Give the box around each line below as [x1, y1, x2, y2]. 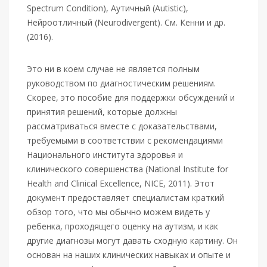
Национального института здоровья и [27, 149, 183, 160]
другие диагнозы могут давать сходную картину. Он [27, 235, 238, 246]
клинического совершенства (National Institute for [27, 163, 228, 175]
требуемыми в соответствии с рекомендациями [27, 135, 223, 146]
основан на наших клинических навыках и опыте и [27, 249, 231, 260]
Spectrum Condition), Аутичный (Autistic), [27, 2, 188, 14]
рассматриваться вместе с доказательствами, [27, 120, 217, 132]
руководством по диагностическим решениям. [27, 77, 216, 89]
